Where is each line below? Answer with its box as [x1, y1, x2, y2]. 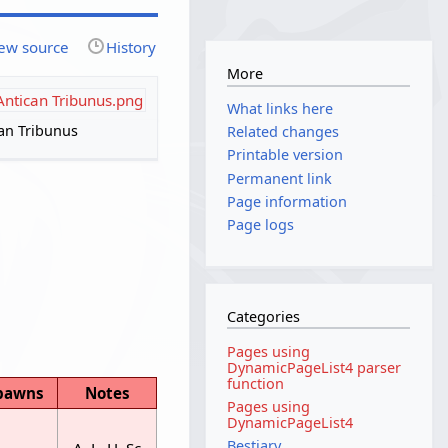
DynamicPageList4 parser [227, 357, 402, 377]
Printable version [227, 145, 344, 165]
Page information [227, 191, 348, 211]
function [227, 373, 285, 393]
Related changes [227, 122, 340, 142]
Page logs [227, 215, 295, 235]
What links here [227, 99, 334, 119]
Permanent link [227, 168, 333, 188]
